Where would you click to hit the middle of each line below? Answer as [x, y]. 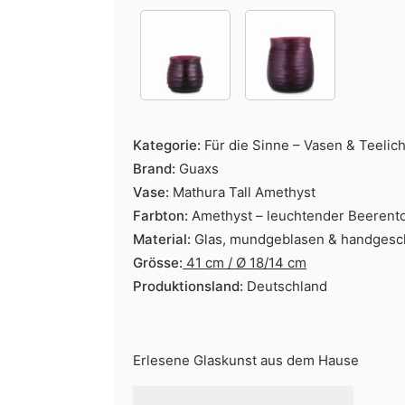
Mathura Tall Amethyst [244, 193]
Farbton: [160, 216]
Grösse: [158, 263]
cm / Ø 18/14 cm [254, 263]
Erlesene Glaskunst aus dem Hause [246, 361]
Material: [164, 240]
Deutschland [287, 287]
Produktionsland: [190, 287]
